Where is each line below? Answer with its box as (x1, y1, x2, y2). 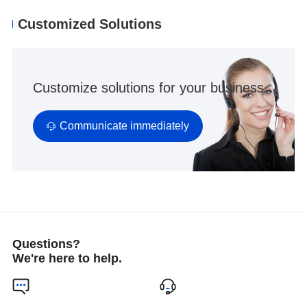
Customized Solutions (18, 16, 162, 32)
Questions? (12, 237, 80, 251)
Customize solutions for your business (32, 79, 264, 95)
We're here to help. (12, 251, 122, 266)
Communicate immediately (59, 119, 189, 132)
